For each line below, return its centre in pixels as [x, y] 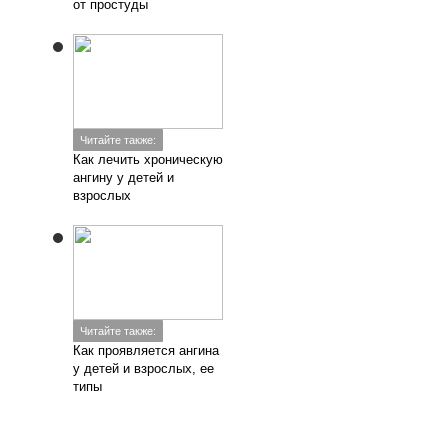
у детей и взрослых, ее [144, 368]
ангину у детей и [124, 177]
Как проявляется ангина [146, 350]
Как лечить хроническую [148, 159]
